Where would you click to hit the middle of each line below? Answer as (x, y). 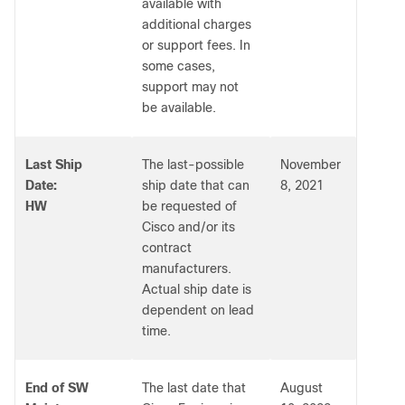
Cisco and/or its (188, 227)
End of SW (57, 388)
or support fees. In (196, 45)
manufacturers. (187, 268)
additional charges (197, 24)
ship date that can (196, 185)
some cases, (179, 66)
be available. (179, 108)
